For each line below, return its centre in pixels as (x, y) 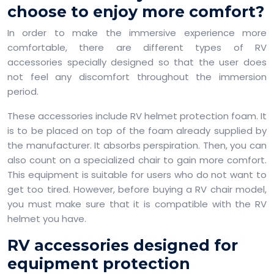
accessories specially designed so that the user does (137, 62)
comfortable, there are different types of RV (137, 47)
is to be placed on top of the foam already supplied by (137, 131)
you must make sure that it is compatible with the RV (137, 204)
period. (23, 91)
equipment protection (99, 264)
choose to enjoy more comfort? (136, 12)
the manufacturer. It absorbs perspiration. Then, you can (137, 145)
